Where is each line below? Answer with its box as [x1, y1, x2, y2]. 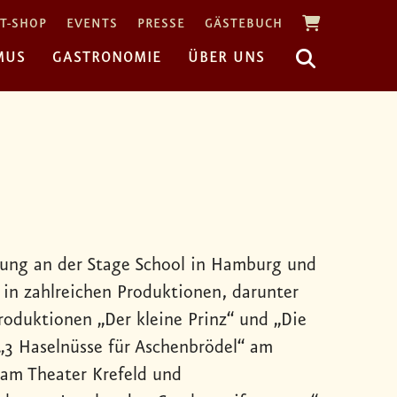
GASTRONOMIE [52, 48, 161, 66]
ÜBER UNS [188, 48, 265, 66]
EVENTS [66, 17, 118, 32]
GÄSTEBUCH [205, 17, 283, 32]
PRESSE [137, 17, 185, 32]
